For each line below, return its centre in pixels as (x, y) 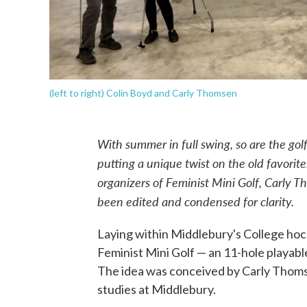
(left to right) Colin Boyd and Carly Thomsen (143, 93)
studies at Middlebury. (157, 289)
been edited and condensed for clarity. (196, 201)
